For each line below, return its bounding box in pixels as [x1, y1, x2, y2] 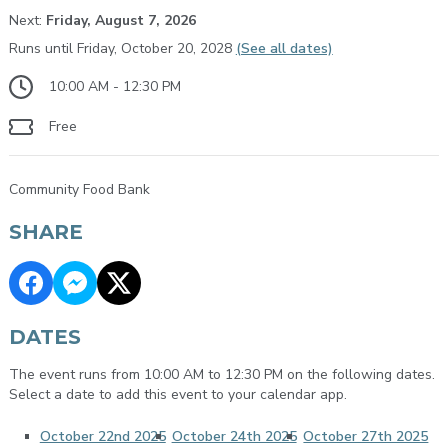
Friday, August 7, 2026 [45, 10, 196, 30]
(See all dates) [235, 38, 333, 58]
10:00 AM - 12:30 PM [48, 76, 181, 96]
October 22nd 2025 [39, 426, 166, 446]
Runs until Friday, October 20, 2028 [8, 38, 236, 58]
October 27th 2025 [303, 426, 429, 446]
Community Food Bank [8, 179, 150, 199]
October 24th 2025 [171, 426, 297, 446]
